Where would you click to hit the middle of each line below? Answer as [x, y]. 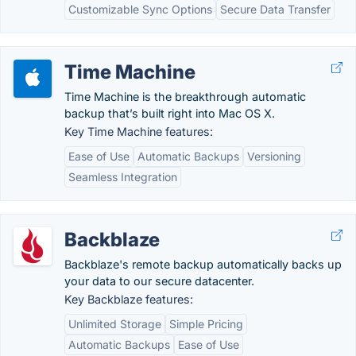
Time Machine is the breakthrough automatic [185, 97]
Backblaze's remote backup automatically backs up [203, 264]
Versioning [274, 156]
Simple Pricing [206, 324]
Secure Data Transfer [275, 9]
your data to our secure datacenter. [159, 281]
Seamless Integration [123, 177]
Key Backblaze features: [129, 299]
